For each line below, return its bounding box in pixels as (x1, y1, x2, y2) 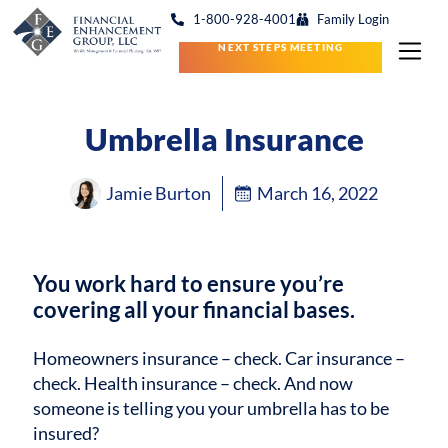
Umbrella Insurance (84, 120, 364, 158)
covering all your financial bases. (33, 296, 356, 324)
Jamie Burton (106, 182, 212, 204)
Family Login (317, 11, 390, 27)
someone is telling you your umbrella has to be (33, 396, 390, 419)
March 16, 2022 (257, 182, 379, 204)
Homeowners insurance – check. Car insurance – (33, 346, 406, 369)
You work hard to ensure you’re (33, 270, 345, 298)
